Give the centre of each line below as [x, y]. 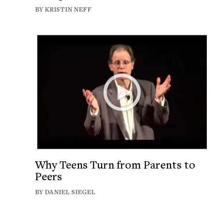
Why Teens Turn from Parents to [115, 164]
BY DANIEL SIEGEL [65, 192]
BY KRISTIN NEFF [63, 9]
